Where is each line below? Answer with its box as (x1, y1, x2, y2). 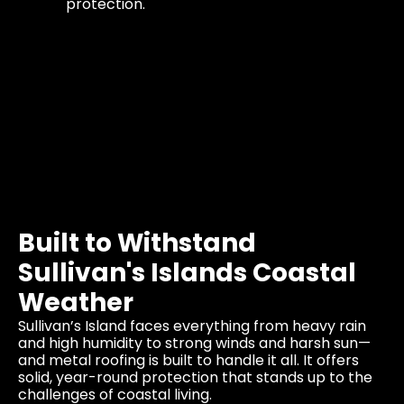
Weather (18, 285, 133, 321)
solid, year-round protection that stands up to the (18, 367, 372, 389)
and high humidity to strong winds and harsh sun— (18, 333, 371, 354)
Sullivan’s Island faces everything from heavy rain (18, 316, 366, 337)
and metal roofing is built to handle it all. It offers (18, 350, 359, 372)
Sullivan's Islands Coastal (18, 255, 356, 291)
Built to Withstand (18, 225, 256, 262)
